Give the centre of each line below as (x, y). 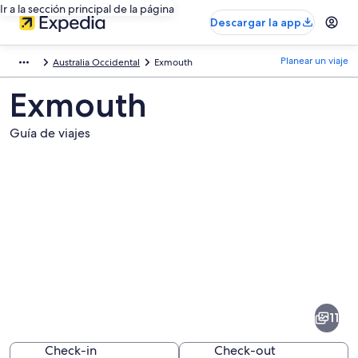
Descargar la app (256, 22)
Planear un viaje (314, 61)
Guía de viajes (50, 133)
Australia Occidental (96, 62)
